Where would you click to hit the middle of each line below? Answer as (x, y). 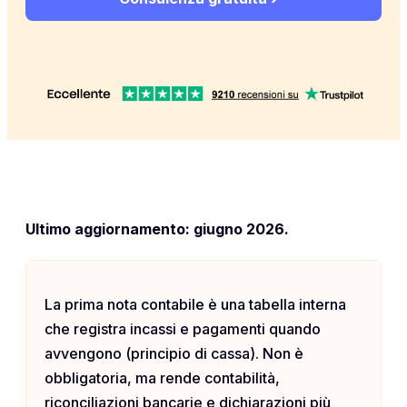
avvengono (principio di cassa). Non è (174, 353)
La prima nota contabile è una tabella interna (195, 304)
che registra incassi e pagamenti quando (183, 328)
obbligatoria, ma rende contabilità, (162, 377)
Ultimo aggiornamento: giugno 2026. (157, 228)
